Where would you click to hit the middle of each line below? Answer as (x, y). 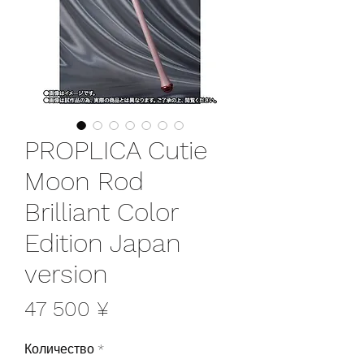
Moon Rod (84, 181)
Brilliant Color (101, 212)
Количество (59, 349)
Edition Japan (103, 243)
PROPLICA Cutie (116, 150)
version (66, 273)
